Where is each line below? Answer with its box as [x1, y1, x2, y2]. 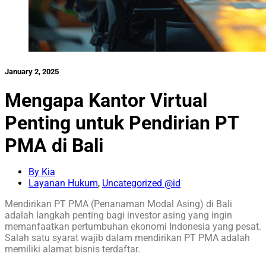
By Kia [28, 166, 55, 178]
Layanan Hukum [28, 177, 98, 189]
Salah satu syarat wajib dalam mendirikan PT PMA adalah [5, 232, 250, 243]
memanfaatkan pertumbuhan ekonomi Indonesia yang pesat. [5, 220, 261, 232]
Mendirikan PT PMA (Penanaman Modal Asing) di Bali [5, 198, 232, 210]
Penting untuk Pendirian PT [5, 111, 239, 134]
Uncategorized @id [102, 177, 180, 189]
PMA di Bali [5, 134, 103, 157]
